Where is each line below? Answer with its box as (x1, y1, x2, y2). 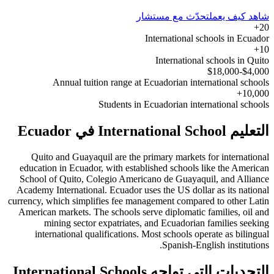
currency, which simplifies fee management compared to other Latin (8, 195, 269, 206)
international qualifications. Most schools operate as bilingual (35, 228, 269, 239)
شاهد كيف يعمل (209, 10, 269, 21)
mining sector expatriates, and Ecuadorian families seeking (44, 217, 269, 228)
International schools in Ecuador (145, 32, 269, 43)
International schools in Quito (155, 54, 269, 65)
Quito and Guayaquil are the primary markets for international (31, 151, 269, 162)
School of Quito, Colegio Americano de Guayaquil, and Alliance (20, 173, 269, 184)
